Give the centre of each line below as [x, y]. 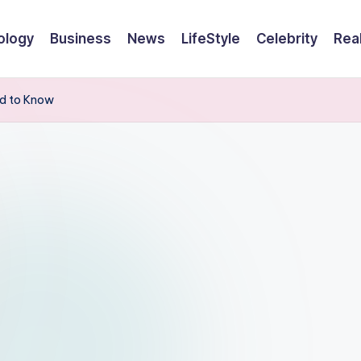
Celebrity [287, 38]
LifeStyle [211, 38]
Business [81, 38]
